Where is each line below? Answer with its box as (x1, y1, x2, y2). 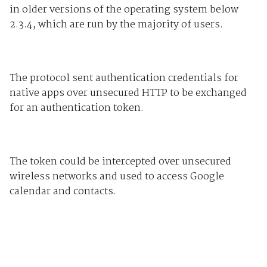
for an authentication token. (9, 100, 144, 116)
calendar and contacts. (9, 183, 116, 200)
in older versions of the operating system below (9, 1, 238, 18)
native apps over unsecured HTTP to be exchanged (9, 85, 247, 101)
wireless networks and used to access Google (9, 168, 224, 185)
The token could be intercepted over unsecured (9, 153, 231, 170)
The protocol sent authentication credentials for (9, 70, 238, 86)
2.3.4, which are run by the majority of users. (9, 16, 223, 33)
